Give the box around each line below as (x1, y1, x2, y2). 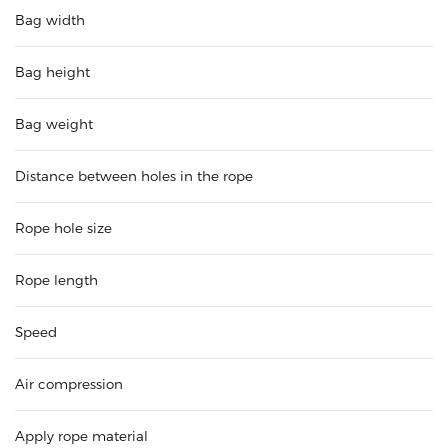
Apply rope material (15, 428, 148, 445)
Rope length (15, 272, 98, 289)
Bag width (15, 12, 85, 29)
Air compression (15, 376, 123, 393)
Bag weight (15, 116, 93, 133)
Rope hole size (15, 220, 112, 237)
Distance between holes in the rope (15, 168, 253, 185)
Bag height (15, 64, 90, 81)
